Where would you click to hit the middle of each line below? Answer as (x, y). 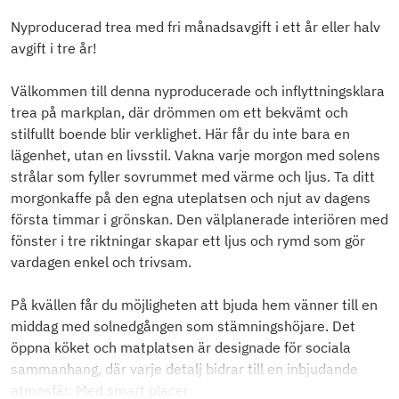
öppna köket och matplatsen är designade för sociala (181, 348)
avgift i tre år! (54, 49)
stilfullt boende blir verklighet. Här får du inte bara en (180, 134)
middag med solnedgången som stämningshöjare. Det (183, 326)
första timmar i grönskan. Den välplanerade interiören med (199, 220)
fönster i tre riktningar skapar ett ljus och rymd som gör (188, 241)
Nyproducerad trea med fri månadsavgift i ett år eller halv (195, 27)
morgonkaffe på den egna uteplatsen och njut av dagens (191, 198)
